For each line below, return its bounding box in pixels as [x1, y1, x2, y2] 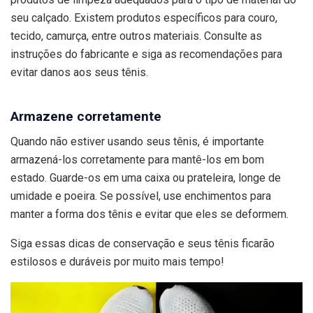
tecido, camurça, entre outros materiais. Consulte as [10, 29, 262, 43]
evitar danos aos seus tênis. [10, 65, 148, 79]
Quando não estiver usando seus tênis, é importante [10, 135, 264, 149]
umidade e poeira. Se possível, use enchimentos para [10, 189, 271, 203]
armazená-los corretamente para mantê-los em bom [10, 153, 264, 167]
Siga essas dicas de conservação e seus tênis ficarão [10, 237, 275, 251]
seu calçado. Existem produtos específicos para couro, [10, 10, 277, 24]
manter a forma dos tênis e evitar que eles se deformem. [10, 208, 289, 221]
